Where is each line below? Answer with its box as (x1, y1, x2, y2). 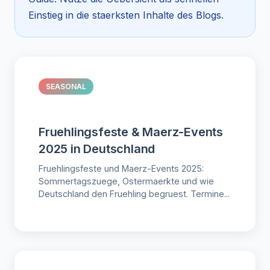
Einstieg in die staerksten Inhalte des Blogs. (28, 9, 224, 22)
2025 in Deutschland (39, 142, 155, 157)
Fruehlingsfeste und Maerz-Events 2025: (39, 163, 204, 174)
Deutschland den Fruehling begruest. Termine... (39, 189, 230, 199)
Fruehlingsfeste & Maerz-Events (39, 125, 223, 140)
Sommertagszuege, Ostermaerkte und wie (39, 176, 214, 187)
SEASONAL (46, 82, 86, 92)
